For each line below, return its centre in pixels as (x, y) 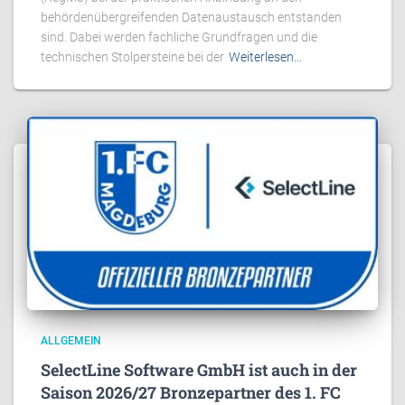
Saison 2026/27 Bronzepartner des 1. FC (191, 392)
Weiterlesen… (265, 57)
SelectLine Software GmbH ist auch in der (199, 369)
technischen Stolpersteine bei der (132, 57)
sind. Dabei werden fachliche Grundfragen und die (179, 38)
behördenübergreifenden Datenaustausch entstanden (191, 18)
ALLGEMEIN (71, 340)
